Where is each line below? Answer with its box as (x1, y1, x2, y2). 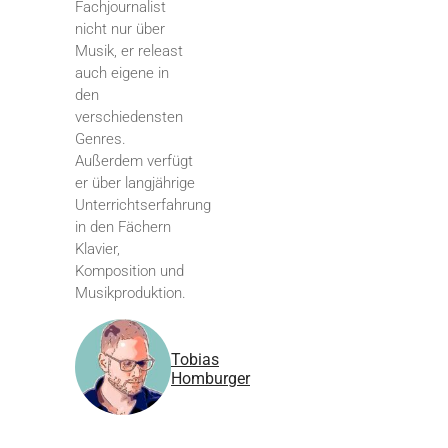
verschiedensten (75, 108, 183, 127)
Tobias (171, 350, 219, 370)
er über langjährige (75, 174, 195, 193)
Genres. (75, 130, 126, 149)
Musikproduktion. (75, 284, 186, 303)
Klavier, (75, 240, 120, 259)
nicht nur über (75, 20, 165, 39)
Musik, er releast (75, 42, 183, 61)
